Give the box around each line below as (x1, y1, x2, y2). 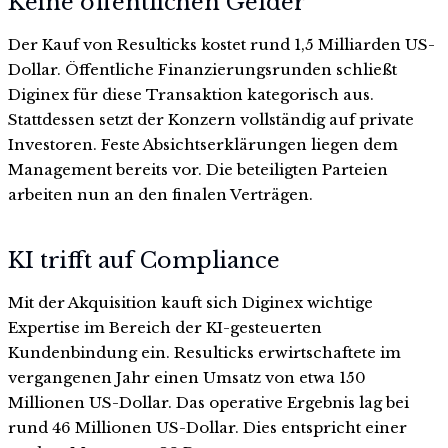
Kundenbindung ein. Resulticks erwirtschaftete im (8, 342, 401, 362)
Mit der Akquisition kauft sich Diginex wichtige (8, 292, 373, 312)
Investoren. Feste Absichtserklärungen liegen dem (8, 135, 398, 155)
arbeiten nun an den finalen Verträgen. (8, 185, 313, 205)
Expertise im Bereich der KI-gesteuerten (8, 317, 322, 337)
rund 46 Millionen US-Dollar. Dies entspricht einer (8, 417, 407, 437)
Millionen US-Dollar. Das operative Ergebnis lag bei (8, 392, 409, 412)
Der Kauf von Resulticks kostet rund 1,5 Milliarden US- (8, 35, 435, 55)
